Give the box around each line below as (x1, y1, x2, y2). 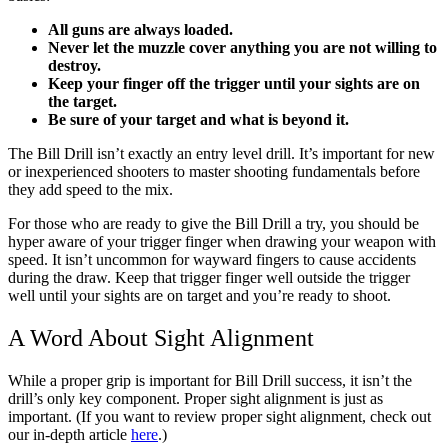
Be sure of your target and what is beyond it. (48, 110, 349, 128)
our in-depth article (8, 425, 131, 443)
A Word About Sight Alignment (8, 324, 314, 351)
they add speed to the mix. (8, 180, 173, 198)
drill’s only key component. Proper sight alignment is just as (8, 389, 383, 407)
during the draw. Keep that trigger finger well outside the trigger (8, 268, 410, 286)
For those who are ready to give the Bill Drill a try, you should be (8, 214, 419, 232)
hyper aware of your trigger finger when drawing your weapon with (8, 232, 436, 250)
